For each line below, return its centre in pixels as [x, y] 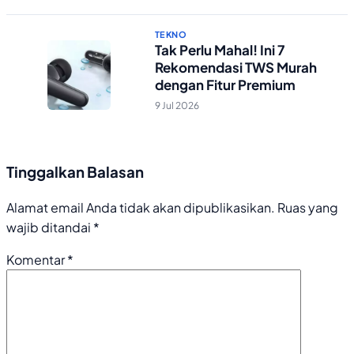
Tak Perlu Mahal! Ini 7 [220, 50]
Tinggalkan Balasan [75, 171]
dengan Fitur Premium [225, 85]
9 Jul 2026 [177, 105]
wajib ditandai [50, 228]
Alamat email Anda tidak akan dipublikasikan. [141, 208]
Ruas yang [308, 208]
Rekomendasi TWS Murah [236, 68]
